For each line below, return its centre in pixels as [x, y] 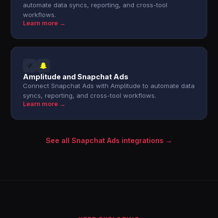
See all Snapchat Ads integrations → [109, 140]
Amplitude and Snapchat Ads [76, 77]
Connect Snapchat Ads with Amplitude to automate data [109, 86]
